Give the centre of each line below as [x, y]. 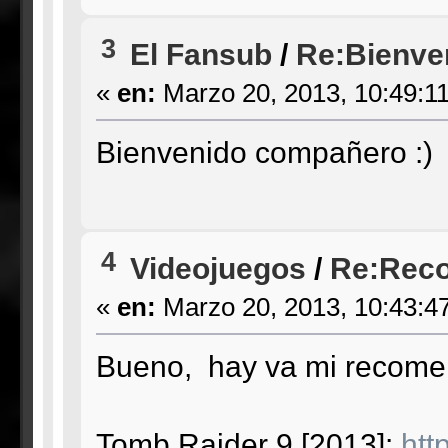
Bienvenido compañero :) [264, 152]
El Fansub [200, 54]
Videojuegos [217, 267]
